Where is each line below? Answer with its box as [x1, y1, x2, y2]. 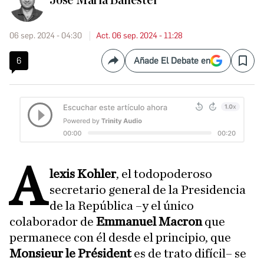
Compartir [112, 60, 154, 71]
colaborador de [9, 215, 96, 229]
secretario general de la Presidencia [49, 183, 246, 197]
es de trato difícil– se [131, 247, 246, 260]
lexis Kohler [49, 167, 117, 181]
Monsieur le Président [9, 247, 131, 260]
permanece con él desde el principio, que [9, 231, 231, 245]
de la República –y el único [49, 199, 194, 213]
